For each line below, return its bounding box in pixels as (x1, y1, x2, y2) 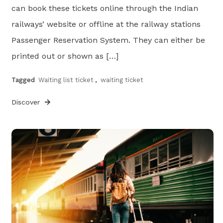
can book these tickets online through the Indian (11, 3, 199, 13)
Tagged (11, 76, 37, 84)
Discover (11, 98, 43, 106)
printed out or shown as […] (11, 51, 119, 61)
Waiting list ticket (38, 76, 94, 84)
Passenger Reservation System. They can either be (11, 35, 206, 45)
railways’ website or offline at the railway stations (11, 19, 201, 29)
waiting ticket (101, 76, 144, 84)
